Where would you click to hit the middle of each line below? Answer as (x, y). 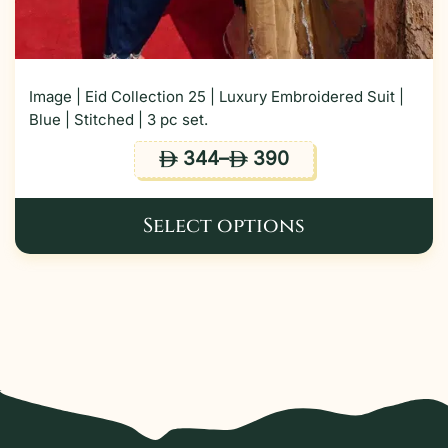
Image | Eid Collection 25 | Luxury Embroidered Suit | (216, 96)
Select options (223, 225)
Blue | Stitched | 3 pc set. (118, 119)
